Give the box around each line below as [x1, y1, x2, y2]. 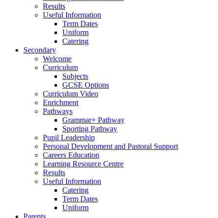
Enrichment [43, 98, 78, 107]
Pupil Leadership [43, 133, 95, 142]
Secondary [23, 45, 56, 54]
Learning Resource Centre [43, 159, 124, 168]
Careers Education [43, 150, 99, 159]
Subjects [62, 72, 88, 80]
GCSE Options [62, 80, 109, 89]
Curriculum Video [43, 89, 98, 98]
